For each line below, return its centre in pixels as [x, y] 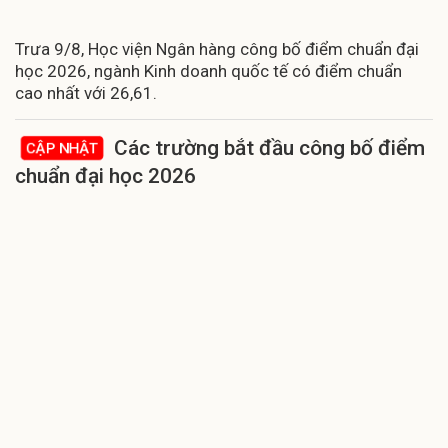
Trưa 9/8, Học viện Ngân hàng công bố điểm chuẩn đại [217, 48]
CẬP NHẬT [62, 147]
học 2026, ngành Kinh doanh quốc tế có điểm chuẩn [208, 70]
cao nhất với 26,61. [86, 92]
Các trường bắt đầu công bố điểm [269, 147]
